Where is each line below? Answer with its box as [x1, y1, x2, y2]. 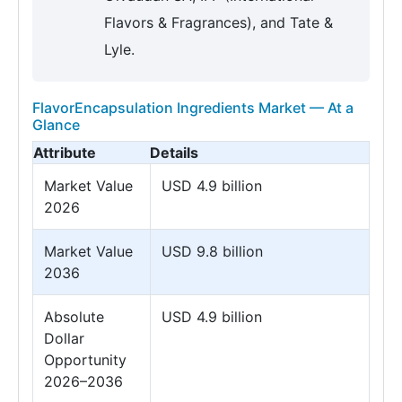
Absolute [44, 308, 104, 327]
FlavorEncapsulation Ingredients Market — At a [32, 99, 354, 118]
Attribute [33, 144, 96, 162]
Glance [32, 116, 80, 135]
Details [150, 144, 198, 162]
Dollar [44, 329, 84, 348]
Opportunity [44, 351, 127, 370]
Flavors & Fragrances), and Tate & [104, 13, 333, 32]
